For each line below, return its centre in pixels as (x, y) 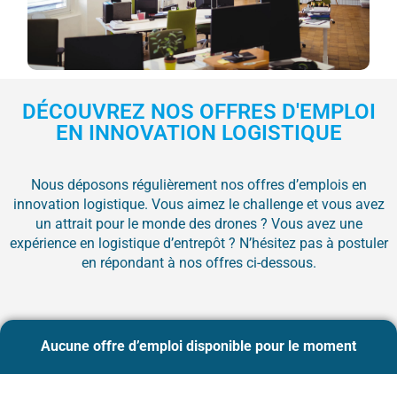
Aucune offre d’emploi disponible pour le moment (198, 346)
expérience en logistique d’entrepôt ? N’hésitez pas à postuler (198, 244)
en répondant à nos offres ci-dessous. (198, 263)
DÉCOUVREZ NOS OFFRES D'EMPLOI (198, 112)
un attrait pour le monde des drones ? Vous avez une (198, 224)
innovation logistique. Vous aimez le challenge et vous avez (198, 205)
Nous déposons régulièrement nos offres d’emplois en (198, 185)
